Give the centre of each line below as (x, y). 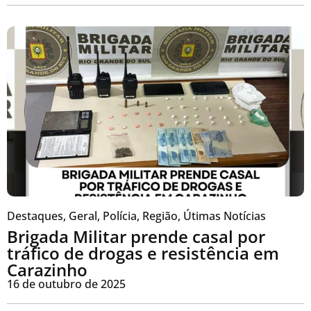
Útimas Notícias (225, 216)
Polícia (120, 216)
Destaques (35, 216)
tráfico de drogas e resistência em (143, 253)
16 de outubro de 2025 (66, 284)
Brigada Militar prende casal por (136, 236)
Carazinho (47, 269)
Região (160, 216)
